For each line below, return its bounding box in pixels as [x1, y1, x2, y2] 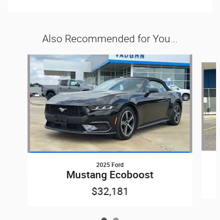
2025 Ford [96, 161, 124, 169]
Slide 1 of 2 [3, 55, 36, 63]
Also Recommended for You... [42, 31, 178, 46]
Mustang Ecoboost [66, 168, 154, 181]
